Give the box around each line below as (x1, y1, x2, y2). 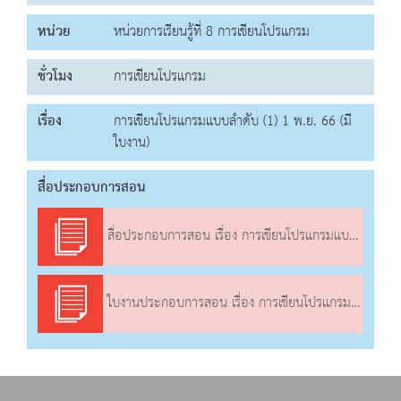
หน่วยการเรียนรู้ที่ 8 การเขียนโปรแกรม (114, 19, 310, 46)
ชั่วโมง (38, 64, 73, 90)
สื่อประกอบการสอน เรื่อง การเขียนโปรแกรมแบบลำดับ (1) (103, 223, 350, 251)
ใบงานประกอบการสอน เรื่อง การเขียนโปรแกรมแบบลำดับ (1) (103, 290, 352, 318)
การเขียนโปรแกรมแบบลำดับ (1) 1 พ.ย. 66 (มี (114, 108, 352, 135)
